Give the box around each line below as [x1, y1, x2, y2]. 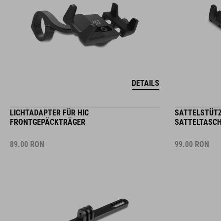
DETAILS [131, 71, 159, 80]
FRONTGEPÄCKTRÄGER [10, 110, 85, 119]
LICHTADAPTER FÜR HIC [10, 101, 89, 110]
